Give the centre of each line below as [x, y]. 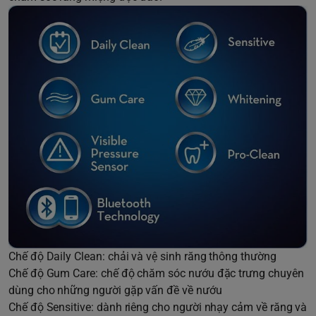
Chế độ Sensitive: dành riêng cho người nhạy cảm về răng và [158, 307]
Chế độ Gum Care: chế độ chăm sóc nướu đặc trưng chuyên [156, 273]
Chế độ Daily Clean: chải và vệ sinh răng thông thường [142, 256]
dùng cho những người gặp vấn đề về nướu [115, 290]
